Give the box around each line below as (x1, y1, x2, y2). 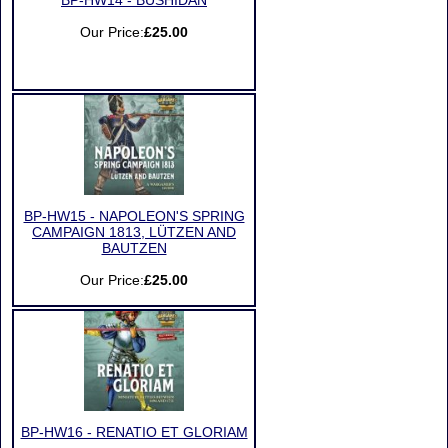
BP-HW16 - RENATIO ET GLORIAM (20, 425, 248, 440)
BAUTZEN (101, 241, 167, 256)
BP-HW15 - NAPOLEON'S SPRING (23, 209, 245, 224)
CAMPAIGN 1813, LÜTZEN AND (32, 225, 236, 240)
